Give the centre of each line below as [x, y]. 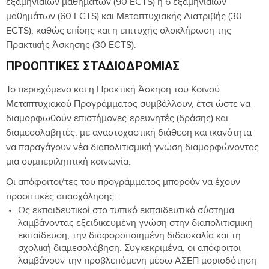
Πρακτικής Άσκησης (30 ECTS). [71, 46]
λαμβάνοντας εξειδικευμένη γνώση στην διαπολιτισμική [135, 224]
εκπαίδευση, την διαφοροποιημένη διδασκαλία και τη [129, 237]
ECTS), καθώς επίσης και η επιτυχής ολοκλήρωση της [119, 32]
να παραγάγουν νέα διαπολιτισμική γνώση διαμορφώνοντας [132, 148]
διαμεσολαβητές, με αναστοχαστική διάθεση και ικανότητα [129, 134]
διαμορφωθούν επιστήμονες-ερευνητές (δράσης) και [117, 119]
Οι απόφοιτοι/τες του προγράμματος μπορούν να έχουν [123, 183]
